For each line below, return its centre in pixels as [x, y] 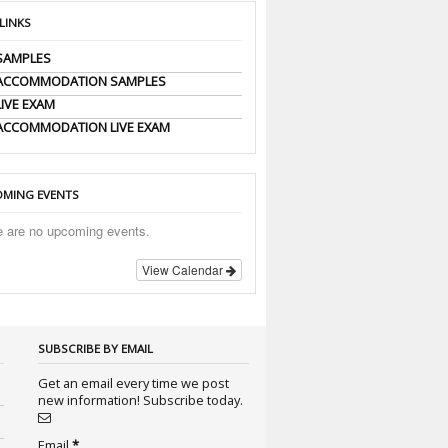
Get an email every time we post [133, 383]
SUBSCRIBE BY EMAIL [95, 348]
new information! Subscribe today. [194, 400]
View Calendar [184, 269]
